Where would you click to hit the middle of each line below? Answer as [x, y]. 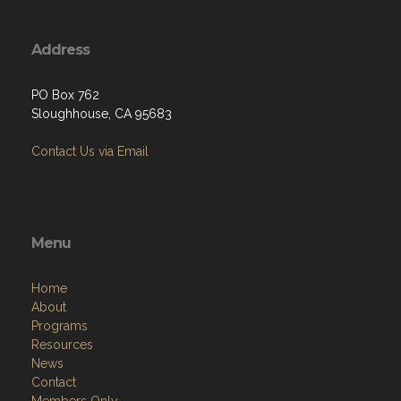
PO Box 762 [65, 95]
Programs [60, 326]
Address [60, 50]
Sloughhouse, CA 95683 [102, 114]
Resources [62, 345]
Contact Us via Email [90, 151]
